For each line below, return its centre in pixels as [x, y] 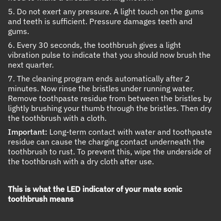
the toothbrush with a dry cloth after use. [81, 162]
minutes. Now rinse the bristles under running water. [101, 89]
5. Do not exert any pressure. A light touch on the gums [106, 12]
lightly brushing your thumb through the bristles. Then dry [110, 108]
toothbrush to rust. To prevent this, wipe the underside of [110, 152]
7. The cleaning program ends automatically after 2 [99, 79]
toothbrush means [41, 199]
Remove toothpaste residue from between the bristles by [110, 98]
